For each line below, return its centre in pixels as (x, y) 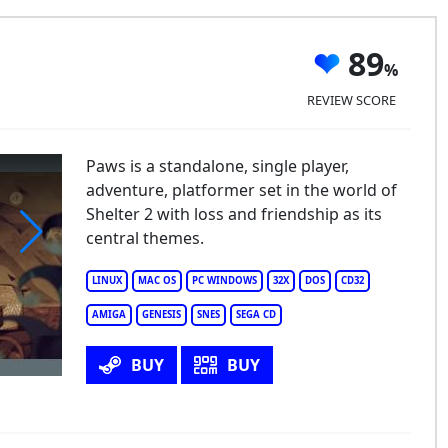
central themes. (144, 238)
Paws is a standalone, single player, (217, 166)
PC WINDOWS (224, 280)
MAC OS (156, 280)
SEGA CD (255, 314)
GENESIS (161, 314)
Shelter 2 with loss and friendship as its (233, 214)
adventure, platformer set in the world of (241, 190)
